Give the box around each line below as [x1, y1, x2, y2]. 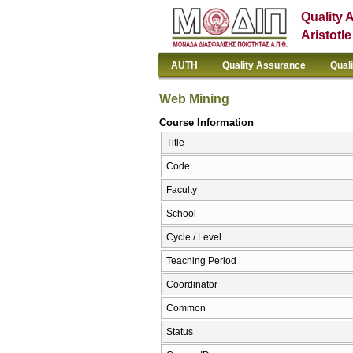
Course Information [159, 116, 254, 128]
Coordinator [166, 279, 217, 291]
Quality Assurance [222, 60, 306, 71]
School [166, 208, 196, 220]
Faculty [166, 184, 197, 196]
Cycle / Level [166, 232, 221, 243]
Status [166, 326, 193, 338]
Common [166, 303, 206, 314]
